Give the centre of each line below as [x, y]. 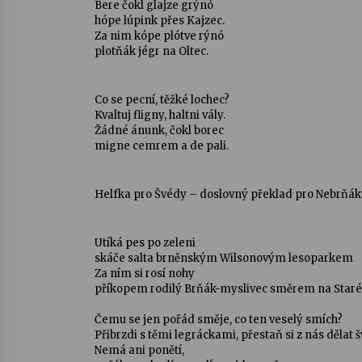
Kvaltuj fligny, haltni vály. [160, 115]
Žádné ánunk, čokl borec [159, 130]
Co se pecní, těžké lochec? [162, 100]
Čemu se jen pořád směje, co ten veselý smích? [219, 320]
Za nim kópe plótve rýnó [159, 36]
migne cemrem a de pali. [162, 146]
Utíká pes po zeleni [145, 243]
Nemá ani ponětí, [139, 350]
